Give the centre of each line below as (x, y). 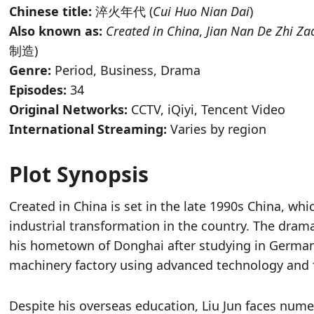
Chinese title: (51, 12)
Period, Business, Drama (126, 70)
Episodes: (38, 90)
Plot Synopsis (79, 175)
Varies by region (217, 129)
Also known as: (56, 31)
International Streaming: (88, 129)
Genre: (30, 70)
